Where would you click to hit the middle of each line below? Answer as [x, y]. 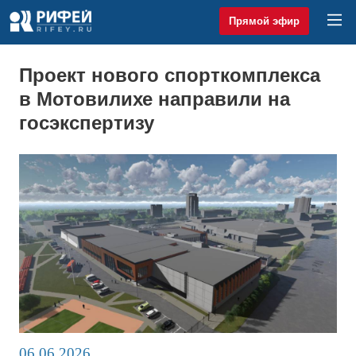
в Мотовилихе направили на [155, 99]
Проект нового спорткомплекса [170, 75]
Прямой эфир [264, 21]
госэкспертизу [87, 123]
